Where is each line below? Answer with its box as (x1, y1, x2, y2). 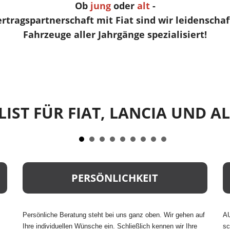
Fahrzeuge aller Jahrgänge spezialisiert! (23, 28, 207, 41)
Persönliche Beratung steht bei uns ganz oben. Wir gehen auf (22, 211, 205, 219)
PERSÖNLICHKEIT (71, 171, 159, 185)
